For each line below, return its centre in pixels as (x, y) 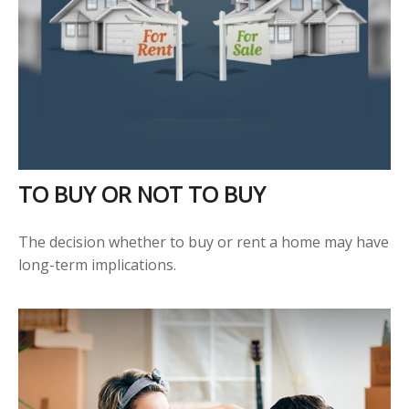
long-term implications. (97, 264)
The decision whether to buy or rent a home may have (204, 241)
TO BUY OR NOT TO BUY (142, 194)
